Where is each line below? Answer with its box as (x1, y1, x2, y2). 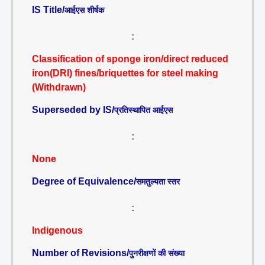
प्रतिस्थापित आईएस (114, 105, 173, 115)
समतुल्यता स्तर (136, 177, 180, 186)
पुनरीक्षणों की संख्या (129, 248, 185, 258)
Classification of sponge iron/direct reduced (32, 54, 228, 64)
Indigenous (32, 225, 83, 235)
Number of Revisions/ (32, 248, 129, 258)
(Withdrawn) (32, 82, 86, 92)
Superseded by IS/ (32, 105, 114, 115)
